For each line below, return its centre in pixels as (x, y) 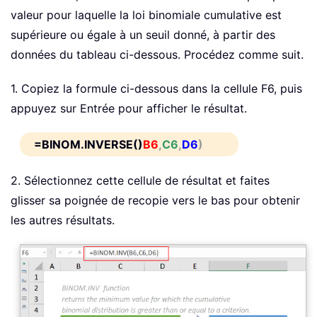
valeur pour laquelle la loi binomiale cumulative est (146, 15)
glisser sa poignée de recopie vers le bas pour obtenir (155, 201)
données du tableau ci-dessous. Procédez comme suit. (157, 55)
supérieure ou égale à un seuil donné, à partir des (143, 35)
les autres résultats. (63, 220)
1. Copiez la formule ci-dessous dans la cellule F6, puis (156, 89)
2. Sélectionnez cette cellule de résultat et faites (140, 181)
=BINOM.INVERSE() (88, 145)
